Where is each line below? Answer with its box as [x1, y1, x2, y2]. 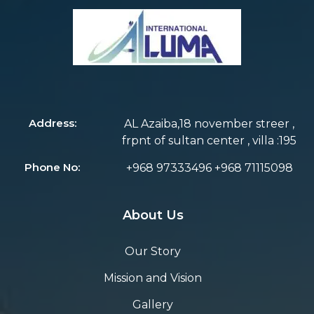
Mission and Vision [104, 271, 202, 285]
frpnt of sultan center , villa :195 [122, 133, 297, 147]
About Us [122, 207, 184, 223]
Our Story [125, 244, 181, 258]
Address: [28, 116, 76, 130]
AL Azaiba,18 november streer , [124, 116, 295, 130]
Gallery [132, 297, 173, 311]
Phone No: [25, 160, 81, 174]
